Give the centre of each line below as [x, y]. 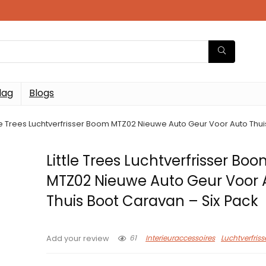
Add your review [78, 238]
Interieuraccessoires [180, 238]
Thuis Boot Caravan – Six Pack [153, 201]
